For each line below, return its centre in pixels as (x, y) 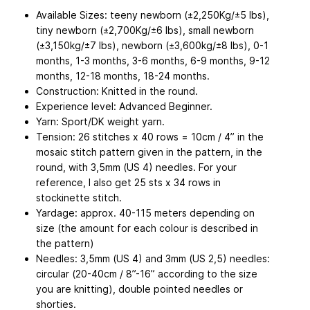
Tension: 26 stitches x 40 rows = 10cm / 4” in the (150, 136)
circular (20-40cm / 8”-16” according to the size (147, 273)
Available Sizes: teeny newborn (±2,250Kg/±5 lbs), (153, 15)
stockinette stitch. (79, 197)
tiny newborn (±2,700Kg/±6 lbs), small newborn (145, 30)
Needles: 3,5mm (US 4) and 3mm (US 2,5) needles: (153, 258)
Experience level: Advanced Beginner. (124, 106)
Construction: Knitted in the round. (117, 91)
